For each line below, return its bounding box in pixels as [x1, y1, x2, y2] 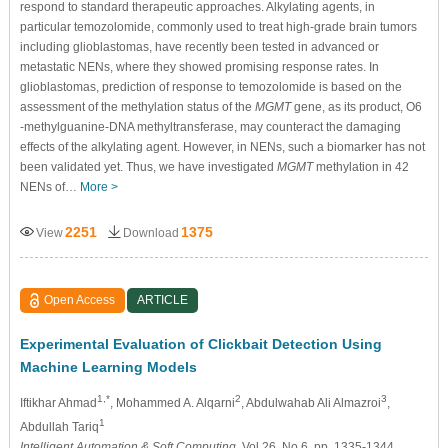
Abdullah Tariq [19, 419, 99, 434]
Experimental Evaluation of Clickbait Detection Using [19, 335, 382, 352]
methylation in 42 [312, 159, 409, 174]
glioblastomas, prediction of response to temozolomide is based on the [19, 79, 402, 94]
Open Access [44, 292, 116, 307]
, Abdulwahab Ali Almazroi [240, 395, 381, 410]
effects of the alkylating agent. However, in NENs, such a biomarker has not [19, 139, 425, 154]
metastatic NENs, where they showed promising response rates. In [19, 59, 379, 74]
